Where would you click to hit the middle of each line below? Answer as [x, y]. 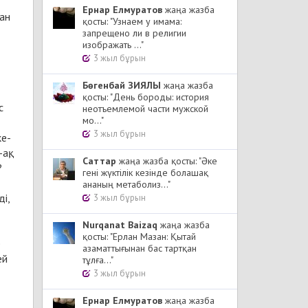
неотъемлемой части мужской [145, 109]
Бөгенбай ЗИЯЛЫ [122, 85]
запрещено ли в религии [134, 33]
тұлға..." [98, 260]
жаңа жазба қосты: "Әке [167, 161]
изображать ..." [113, 45]
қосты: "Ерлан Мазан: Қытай [139, 236]
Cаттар [99, 161]
